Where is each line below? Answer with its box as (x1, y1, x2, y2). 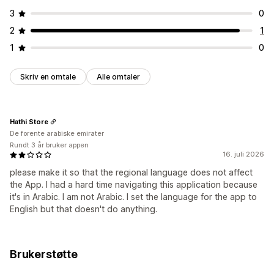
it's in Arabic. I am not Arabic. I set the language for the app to (10, 191, 257, 202)
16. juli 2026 (223, 150, 264, 159)
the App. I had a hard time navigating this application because (10, 179, 257, 190)
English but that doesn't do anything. (10, 204, 157, 215)
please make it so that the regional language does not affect (10, 167, 253, 178)
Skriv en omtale (20, 72, 76, 82)
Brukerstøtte (10, 248, 78, 261)
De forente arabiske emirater (10, 129, 104, 138)
